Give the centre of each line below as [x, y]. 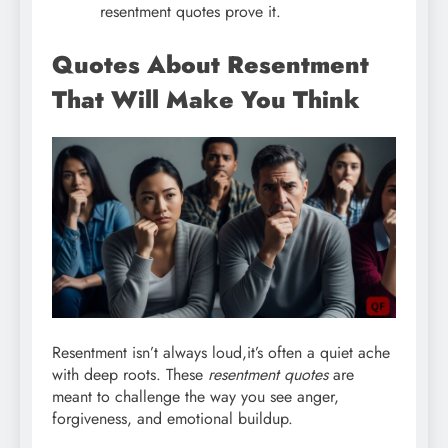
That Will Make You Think [206, 100]
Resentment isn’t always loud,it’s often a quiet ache [221, 352]
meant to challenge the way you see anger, [195, 396]
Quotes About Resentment [210, 65]
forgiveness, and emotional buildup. [172, 418]
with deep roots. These [130, 374]
